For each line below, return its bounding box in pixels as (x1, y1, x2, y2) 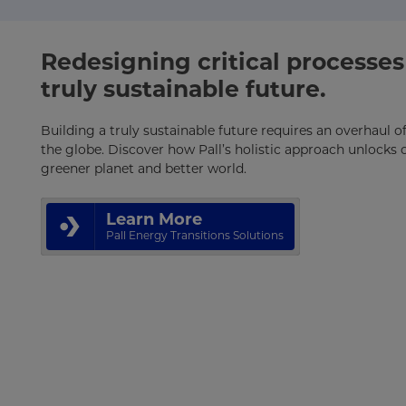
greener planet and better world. (40, 160, 246, 178)
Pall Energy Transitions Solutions (105, 228, 284, 243)
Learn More (105, 209, 202, 230)
